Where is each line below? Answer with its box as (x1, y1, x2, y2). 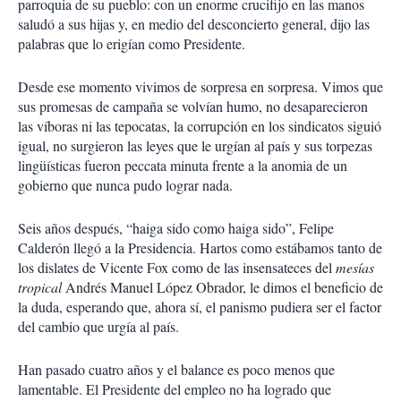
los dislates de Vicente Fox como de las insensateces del (18, 258, 336, 277)
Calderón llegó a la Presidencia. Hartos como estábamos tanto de (18, 238, 382, 257)
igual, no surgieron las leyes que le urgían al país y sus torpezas (18, 136, 372, 155)
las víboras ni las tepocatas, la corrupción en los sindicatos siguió (18, 116, 381, 135)
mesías (336, 258, 374, 277)
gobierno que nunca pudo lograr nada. (18, 175, 233, 194)
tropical (18, 277, 62, 296)
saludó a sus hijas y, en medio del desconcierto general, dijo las (18, 14, 370, 33)
